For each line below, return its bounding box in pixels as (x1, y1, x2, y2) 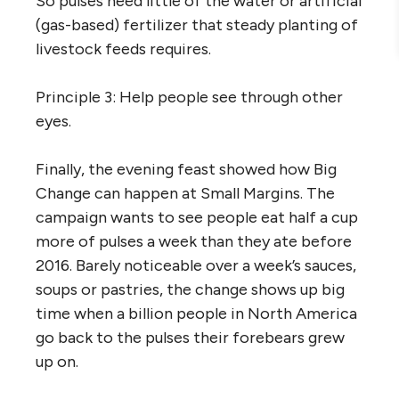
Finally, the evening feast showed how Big (36, 159, 337, 179)
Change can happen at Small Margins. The (36, 183, 335, 203)
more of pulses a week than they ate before (36, 231, 352, 251)
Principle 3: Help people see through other (36, 86, 343, 107)
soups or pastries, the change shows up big (36, 279, 345, 299)
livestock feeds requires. (36, 38, 211, 59)
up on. (36, 351, 78, 371)
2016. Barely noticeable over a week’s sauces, (36, 255, 356, 275)
